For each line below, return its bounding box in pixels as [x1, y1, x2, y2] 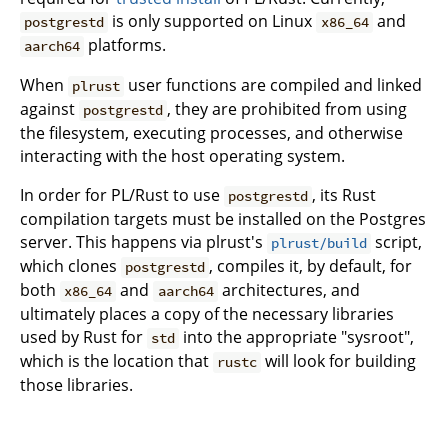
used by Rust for [20, 326, 147, 349]
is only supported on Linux [108, 10, 317, 33]
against [20, 98, 79, 121]
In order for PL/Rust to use [20, 184, 224, 207]
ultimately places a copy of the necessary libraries [20, 303, 394, 326]
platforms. [84, 34, 167, 57]
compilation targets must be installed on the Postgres [20, 208, 426, 231]
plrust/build [271, 234, 368, 253]
